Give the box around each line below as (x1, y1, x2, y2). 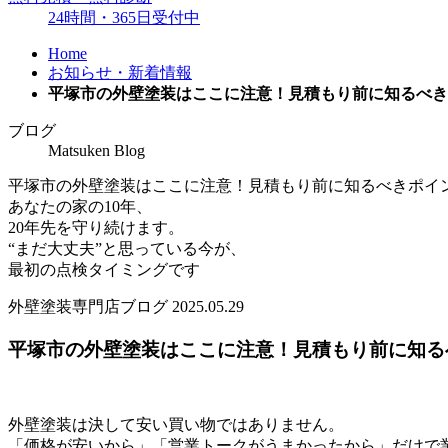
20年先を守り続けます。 (8, 218, 184, 236)
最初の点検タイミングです (8, 260, 200, 278)
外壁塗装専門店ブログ (8, 297, 172, 315)
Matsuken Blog (48, 141, 145, 159)
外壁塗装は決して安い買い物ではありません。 (8, 416, 344, 434)
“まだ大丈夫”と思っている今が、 (8, 239, 246, 257)
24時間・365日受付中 (48, 8, 200, 26)
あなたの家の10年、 (8, 197, 152, 215)
